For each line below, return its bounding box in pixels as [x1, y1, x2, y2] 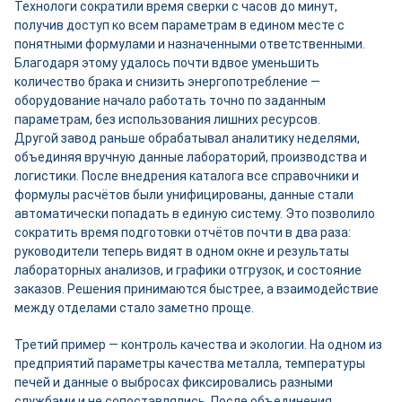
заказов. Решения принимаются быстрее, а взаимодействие [14, 282, 379, 296]
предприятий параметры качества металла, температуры [14, 356, 365, 371]
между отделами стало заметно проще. [14, 301, 254, 315]
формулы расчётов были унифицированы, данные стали [14, 188, 354, 202]
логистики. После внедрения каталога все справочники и [14, 169, 359, 183]
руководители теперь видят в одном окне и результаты [14, 244, 349, 258]
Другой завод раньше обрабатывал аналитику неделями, [14, 131, 360, 145]
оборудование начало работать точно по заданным [14, 93, 326, 108]
